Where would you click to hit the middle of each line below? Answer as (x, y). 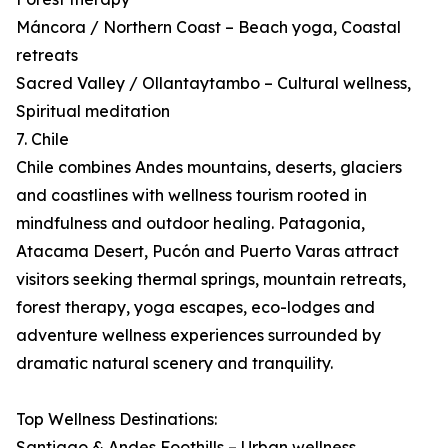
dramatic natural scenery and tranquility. (174, 363)
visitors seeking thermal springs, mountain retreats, (211, 279)
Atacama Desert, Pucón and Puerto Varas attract (207, 251)
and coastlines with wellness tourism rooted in (191, 195)
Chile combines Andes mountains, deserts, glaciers (209, 167)
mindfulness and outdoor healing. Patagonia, (190, 223)
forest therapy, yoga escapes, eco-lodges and (195, 307)
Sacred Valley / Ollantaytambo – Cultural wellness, (213, 83)
